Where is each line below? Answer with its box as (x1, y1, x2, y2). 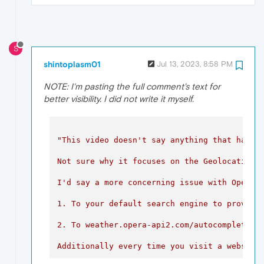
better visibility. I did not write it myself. (44, 94, 194, 104)
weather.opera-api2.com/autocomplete (85, 220, 250, 229)
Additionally (57, 241, 114, 250)
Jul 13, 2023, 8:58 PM (157, 60, 233, 69)
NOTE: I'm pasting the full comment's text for (44, 81, 220, 92)
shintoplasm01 (44, 60, 101, 70)
